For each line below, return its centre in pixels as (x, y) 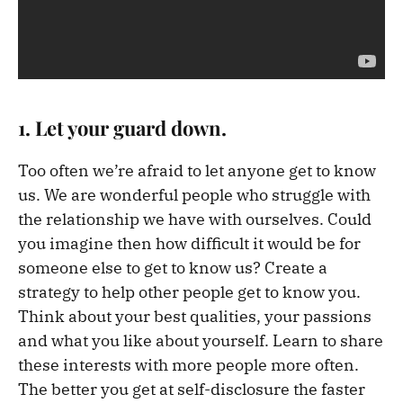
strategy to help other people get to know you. (189, 292)
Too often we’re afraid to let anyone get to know (197, 171)
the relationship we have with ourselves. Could (195, 219)
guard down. (168, 128)
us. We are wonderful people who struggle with (194, 195)
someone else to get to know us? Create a (173, 268)
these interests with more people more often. (188, 365)
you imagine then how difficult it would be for (189, 244)
